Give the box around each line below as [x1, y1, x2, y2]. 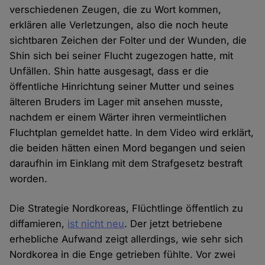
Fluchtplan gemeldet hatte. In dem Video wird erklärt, [9, 127, 254, 139]
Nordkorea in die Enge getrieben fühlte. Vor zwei [9, 248, 236, 261]
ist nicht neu [67, 218, 125, 230]
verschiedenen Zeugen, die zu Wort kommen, [9, 4, 222, 16]
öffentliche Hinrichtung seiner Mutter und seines [9, 80, 235, 93]
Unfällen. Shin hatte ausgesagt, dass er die [9, 65, 209, 77]
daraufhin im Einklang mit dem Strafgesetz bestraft [9, 157, 243, 170]
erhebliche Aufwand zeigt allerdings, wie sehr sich [9, 233, 244, 245]
